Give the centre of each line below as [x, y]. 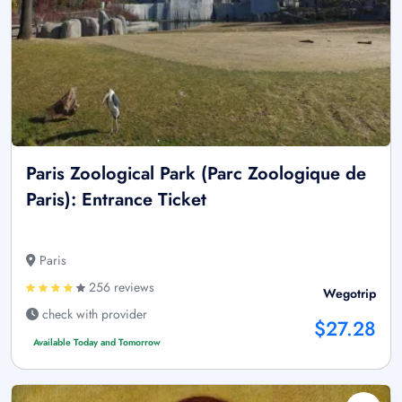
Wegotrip [350, 293]
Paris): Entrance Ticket [116, 199]
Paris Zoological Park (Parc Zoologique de [196, 173]
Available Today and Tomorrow [96, 342]
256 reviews [120, 287]
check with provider [93, 314]
